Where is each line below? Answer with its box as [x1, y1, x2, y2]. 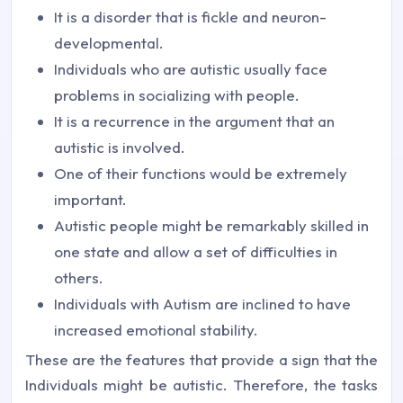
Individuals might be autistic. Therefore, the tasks [25, 375, 378, 395]
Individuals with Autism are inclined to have [54, 294, 351, 314]
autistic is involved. [54, 138, 185, 157]
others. [54, 268, 103, 288]
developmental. [54, 33, 164, 53]
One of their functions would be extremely [54, 164, 347, 184]
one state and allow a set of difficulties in [54, 242, 337, 262]
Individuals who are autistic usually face [54, 59, 327, 79]
